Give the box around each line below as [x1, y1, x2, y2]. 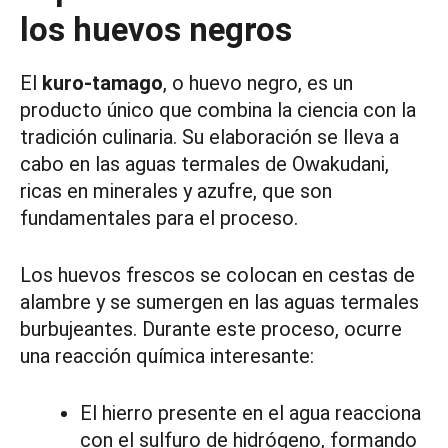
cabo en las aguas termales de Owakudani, [20, 152, 389, 177]
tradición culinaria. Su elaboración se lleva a [20, 125, 399, 150]
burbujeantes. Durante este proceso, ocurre [20, 317, 402, 342]
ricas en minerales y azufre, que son [20, 179, 332, 204]
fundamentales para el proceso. [20, 206, 298, 231]
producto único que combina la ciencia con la [20, 98, 416, 123]
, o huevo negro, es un [163, 71, 353, 96]
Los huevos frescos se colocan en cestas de [20, 263, 415, 288]
